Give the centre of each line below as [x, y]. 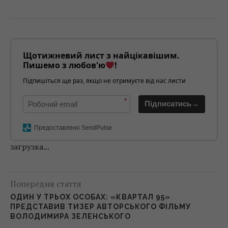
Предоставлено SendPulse [73, 128]
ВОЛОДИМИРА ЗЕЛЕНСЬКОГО [70, 217]
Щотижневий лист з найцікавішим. [101, 56]
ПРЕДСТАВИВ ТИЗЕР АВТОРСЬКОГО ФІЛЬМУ [101, 207]
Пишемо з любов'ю [64, 65]
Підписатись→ [172, 104]
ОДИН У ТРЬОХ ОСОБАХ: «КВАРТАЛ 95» [90, 197]
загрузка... [30, 147]
